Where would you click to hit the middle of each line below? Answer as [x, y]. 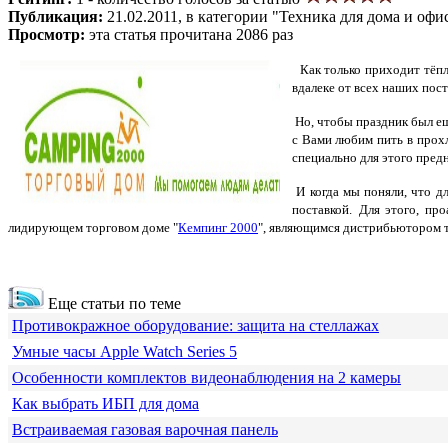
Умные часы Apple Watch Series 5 [124, 351]
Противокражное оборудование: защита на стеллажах [195, 325]
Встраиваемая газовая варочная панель [145, 429]
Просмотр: [48, 34]
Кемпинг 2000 [218, 227]
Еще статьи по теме [112, 303]
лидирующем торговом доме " [93, 227]
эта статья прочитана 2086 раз [191, 34]
